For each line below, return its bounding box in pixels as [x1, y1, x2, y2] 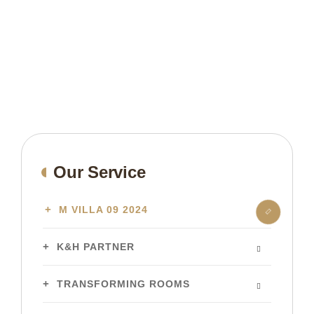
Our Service [53, 163, 146, 182]
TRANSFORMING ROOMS [57, 278, 190, 289]
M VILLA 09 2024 [59, 204, 149, 215]
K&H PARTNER [57, 241, 135, 252]
